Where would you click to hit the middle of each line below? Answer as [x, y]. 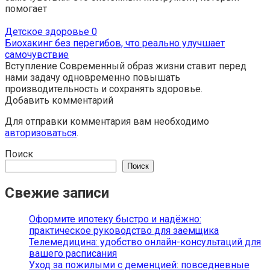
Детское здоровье [47, 32]
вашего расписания [73, 253]
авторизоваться [41, 133]
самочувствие [37, 55]
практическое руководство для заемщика [124, 230]
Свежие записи [57, 193]
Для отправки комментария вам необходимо [107, 121]
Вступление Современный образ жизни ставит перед [126, 66]
